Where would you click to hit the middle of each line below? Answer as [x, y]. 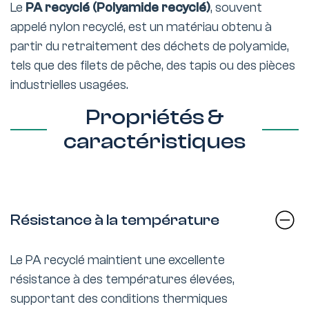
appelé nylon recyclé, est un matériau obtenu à [141, 27]
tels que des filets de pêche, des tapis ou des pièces [153, 66]
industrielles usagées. [69, 85]
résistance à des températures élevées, [122, 279]
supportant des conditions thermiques [119, 299]
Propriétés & [154, 117]
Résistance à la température [115, 220]
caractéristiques [154, 141]
